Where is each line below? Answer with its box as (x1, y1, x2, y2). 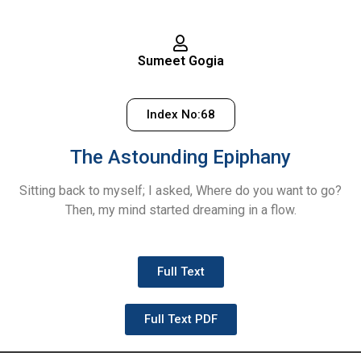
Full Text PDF (143, 311, 218, 326)
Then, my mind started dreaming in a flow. (64, 202, 297, 218)
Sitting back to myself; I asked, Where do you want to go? (19, 183, 342, 199)
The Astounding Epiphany (70, 146, 291, 169)
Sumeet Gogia (137, 52, 224, 68)
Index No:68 (146, 107, 215, 122)
